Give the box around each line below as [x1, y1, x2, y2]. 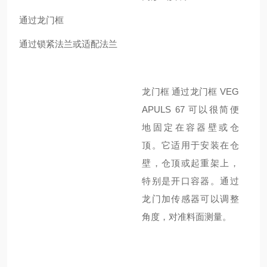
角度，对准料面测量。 [142, 212, 232, 222]
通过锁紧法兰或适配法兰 [19, 39, 117, 49]
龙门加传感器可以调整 [142, 194, 239, 204]
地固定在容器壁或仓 [142, 122, 239, 132]
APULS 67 [142, 104, 185, 114]
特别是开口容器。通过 [142, 176, 239, 186]
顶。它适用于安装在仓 [142, 140, 239, 150]
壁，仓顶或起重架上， [142, 158, 239, 168]
